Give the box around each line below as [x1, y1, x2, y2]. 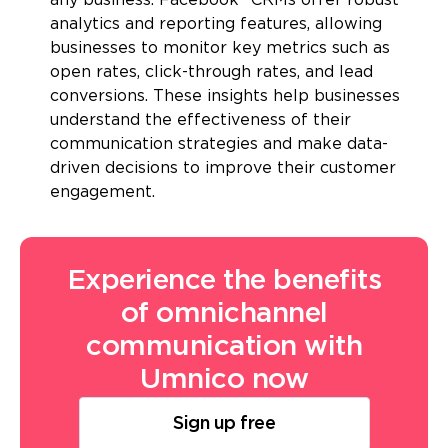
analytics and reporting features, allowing [50, 17, 382, 33]
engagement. [50, 185, 155, 201]
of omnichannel [120, 302, 328, 327]
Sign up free [173, 416, 275, 433]
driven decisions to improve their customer [50, 161, 396, 177]
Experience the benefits [66, 269, 382, 294]
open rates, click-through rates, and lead [50, 65, 373, 81]
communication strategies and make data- [50, 137, 388, 153]
